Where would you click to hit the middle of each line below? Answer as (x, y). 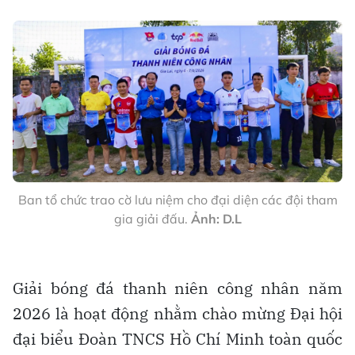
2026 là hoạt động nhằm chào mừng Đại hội (177, 313)
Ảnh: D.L (216, 219)
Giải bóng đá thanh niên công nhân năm (177, 288)
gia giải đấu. (152, 219)
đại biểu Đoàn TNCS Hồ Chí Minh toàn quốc (177, 339)
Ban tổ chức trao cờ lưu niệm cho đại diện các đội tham (177, 200)
